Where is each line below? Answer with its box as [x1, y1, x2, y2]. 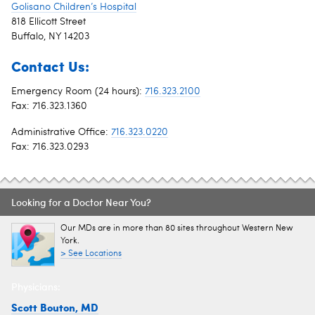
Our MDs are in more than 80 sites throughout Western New [60, 224, 293, 233]
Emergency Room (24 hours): [11, 86, 145, 96]
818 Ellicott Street [11, 16, 86, 27]
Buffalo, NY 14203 [11, 31, 89, 41]
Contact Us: [11, 55, 89, 76]
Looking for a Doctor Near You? [11, 195, 151, 209]
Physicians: [11, 279, 60, 293]
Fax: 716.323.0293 [11, 141, 89, 152]
